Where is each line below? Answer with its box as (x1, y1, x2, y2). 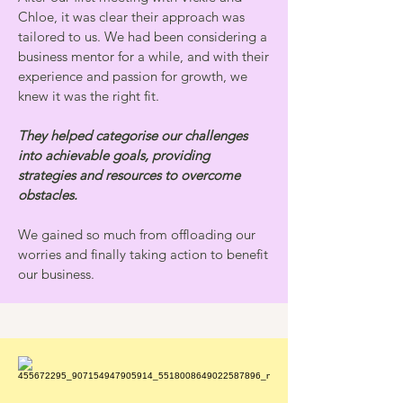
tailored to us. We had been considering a (18, 28, 267, 45)
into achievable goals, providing (18, 147, 210, 164)
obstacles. (18, 186, 77, 203)
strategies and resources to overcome (18, 166, 240, 184)
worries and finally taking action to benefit (18, 246, 268, 263)
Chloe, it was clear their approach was (18, 8, 245, 25)
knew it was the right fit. (18, 87, 159, 104)
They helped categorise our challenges (18, 127, 247, 144)
